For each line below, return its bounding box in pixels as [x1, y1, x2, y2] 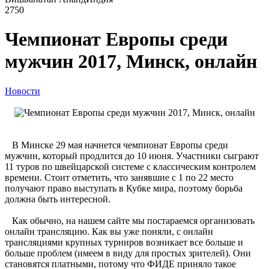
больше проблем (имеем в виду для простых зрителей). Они [5, 247, 251, 258]
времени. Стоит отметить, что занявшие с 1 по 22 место [5, 172, 234, 183]
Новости [5, 85, 40, 96]
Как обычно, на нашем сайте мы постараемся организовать [5, 215, 255, 226]
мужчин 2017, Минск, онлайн [5, 50, 257, 73]
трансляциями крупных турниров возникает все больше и [5, 237, 243, 247]
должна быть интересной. [5, 193, 110, 204]
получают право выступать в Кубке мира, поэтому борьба [5, 183, 243, 193]
